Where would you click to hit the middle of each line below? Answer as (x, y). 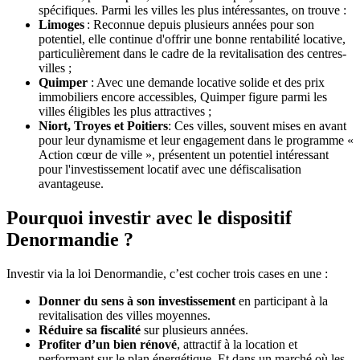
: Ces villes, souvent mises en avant (257, 125)
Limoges (61, 24)
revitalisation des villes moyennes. (125, 315)
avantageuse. (71, 183)
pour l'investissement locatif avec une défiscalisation (170, 169)
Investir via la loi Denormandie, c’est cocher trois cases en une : (167, 273)
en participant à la (282, 301)
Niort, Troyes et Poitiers (103, 125)
